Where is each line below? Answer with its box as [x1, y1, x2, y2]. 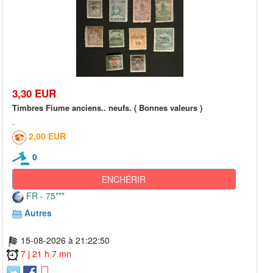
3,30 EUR [12, 86, 56, 101]
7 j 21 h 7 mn [21, 247, 71, 260]
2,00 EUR [29, 130, 66, 143]
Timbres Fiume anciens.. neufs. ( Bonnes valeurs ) [12, 102, 202, 114]
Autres [24, 206, 52, 219]
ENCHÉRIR [102, 172, 146, 185]
